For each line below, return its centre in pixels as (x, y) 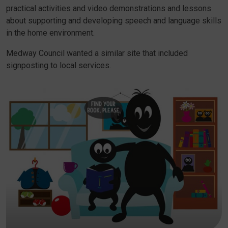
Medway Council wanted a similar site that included (97, 53)
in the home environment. (50, 33)
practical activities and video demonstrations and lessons (109, 8)
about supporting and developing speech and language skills (114, 21)
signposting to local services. (59, 65)
